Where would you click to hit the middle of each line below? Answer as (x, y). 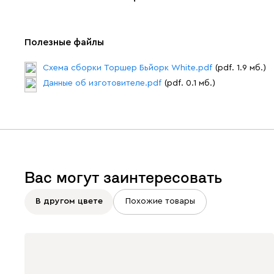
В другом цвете (69, 202)
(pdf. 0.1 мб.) (190, 83)
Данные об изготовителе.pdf (102, 83)
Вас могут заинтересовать (123, 177)
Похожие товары (160, 202)
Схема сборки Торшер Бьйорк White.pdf (128, 68)
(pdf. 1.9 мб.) (241, 68)
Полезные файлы (64, 42)
